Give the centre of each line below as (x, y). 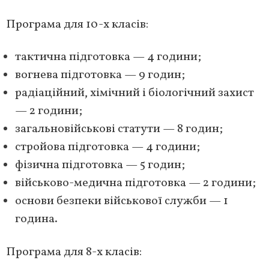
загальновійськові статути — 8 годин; (119, 129)
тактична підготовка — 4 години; (108, 57)
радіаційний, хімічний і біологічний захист (134, 93)
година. (36, 219)
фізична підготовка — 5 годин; (100, 165)
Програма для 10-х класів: (77, 24)
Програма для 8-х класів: (74, 252)
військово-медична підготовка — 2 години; (135, 183)
